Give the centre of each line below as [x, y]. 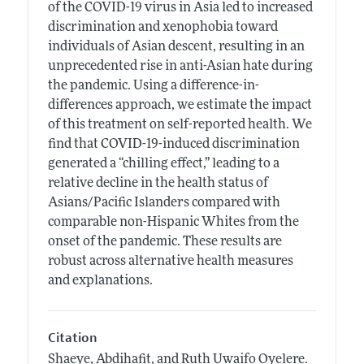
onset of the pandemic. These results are [165, 242]
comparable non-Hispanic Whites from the [173, 222]
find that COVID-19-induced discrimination [173, 144]
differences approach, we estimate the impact [180, 105]
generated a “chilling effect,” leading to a [163, 164]
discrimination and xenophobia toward [162, 27]
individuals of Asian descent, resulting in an [176, 47]
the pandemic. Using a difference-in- [153, 86]
